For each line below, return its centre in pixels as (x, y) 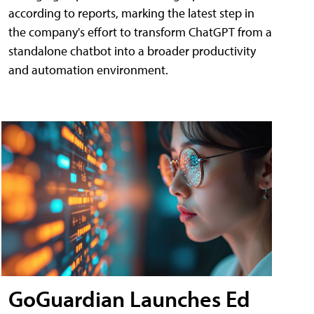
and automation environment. (88, 70)
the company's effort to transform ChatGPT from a (140, 32)
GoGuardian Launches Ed (129, 298)
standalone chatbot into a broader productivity (132, 51)
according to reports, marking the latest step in (131, 13)
